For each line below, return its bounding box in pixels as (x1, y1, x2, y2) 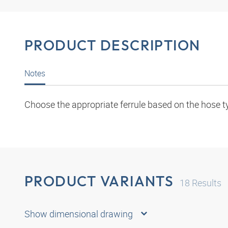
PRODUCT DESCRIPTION (24, 36, 201, 54)
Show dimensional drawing (24, 207, 133, 220)
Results (190, 177, 222, 189)
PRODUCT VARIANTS (24, 172, 174, 190)
